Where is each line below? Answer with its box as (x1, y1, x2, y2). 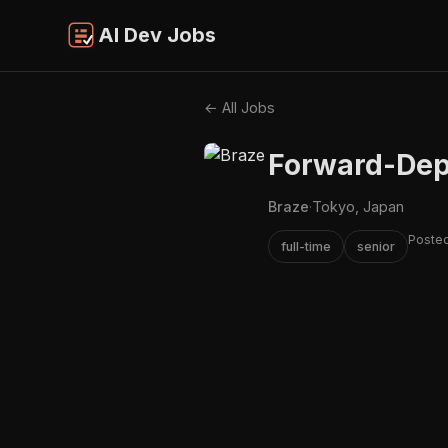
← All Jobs (204, 98, 275, 116)
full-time (281, 238, 331, 254)
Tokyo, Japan (312, 197, 404, 215)
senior (357, 238, 395, 254)
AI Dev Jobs (98, 23, 216, 48)
